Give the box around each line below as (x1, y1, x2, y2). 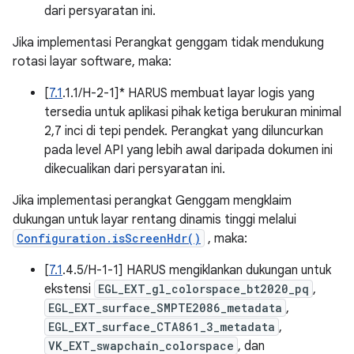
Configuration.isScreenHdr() (17, 231, 201, 246)
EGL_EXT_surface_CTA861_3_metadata (48, 319, 275, 334)
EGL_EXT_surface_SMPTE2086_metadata (48, 300, 282, 315)
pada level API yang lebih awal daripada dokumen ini (44, 142, 333, 158)
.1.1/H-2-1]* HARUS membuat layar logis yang (62, 85, 314, 101)
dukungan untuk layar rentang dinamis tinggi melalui (13, 212, 296, 228)
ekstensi (44, 281, 94, 297)
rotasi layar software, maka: (13, 54, 171, 70)
